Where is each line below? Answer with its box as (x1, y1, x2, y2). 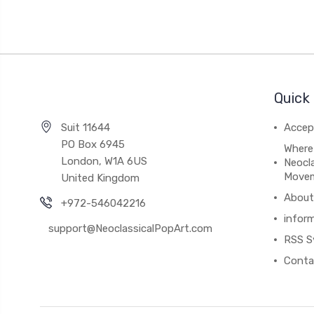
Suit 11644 (61, 121, 110, 134)
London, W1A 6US (61, 154, 147, 168)
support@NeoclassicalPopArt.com (48, 221, 212, 235)
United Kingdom (61, 171, 139, 184)
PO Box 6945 (61, 137, 125, 151)
